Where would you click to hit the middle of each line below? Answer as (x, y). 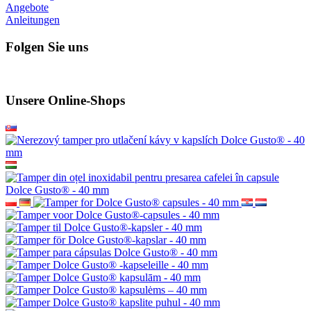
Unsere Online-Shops (65, 101)
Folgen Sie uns (47, 47)
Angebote (27, 7)
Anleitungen (33, 20)
